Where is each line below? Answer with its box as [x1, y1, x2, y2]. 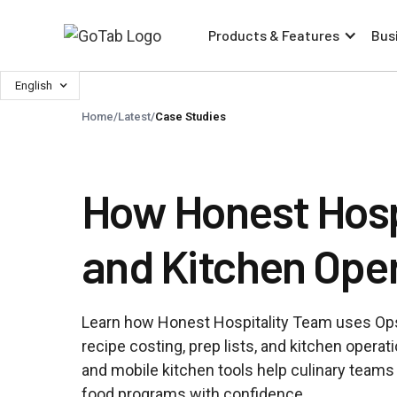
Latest [118, 110, 151, 123]
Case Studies [155, 110, 226, 123]
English [15, 79, 52, 92]
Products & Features [208, 27, 339, 43]
